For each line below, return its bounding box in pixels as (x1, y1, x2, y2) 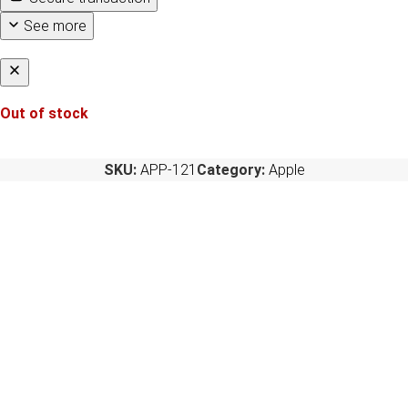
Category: (196, 161, 265, 178)
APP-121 (139, 161, 197, 178)
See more (24, 17, 87, 35)
